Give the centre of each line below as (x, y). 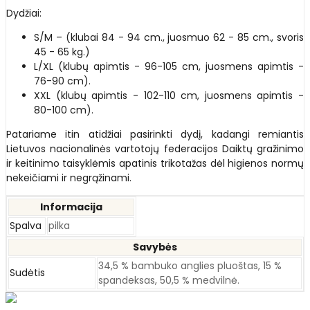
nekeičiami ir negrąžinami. (69, 178)
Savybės (155, 247)
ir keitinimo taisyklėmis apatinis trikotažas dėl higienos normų (155, 164)
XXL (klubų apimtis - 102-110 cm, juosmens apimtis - (169, 96)
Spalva (26, 226)
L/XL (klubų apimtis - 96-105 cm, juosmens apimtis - (169, 67)
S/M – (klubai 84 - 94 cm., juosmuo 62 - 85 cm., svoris (169, 38)
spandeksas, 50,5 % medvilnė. (169, 281)
